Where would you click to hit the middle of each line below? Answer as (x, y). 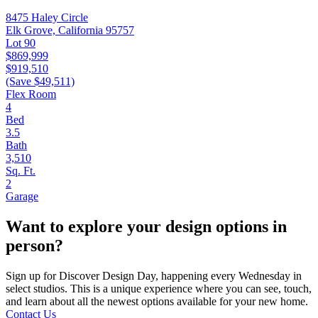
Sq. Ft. (21, 170)
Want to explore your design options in (146, 226)
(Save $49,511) (40, 81)
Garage (22, 196)
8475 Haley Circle (47, 17)
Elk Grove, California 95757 (70, 30)
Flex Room (31, 94)
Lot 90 (21, 43)
